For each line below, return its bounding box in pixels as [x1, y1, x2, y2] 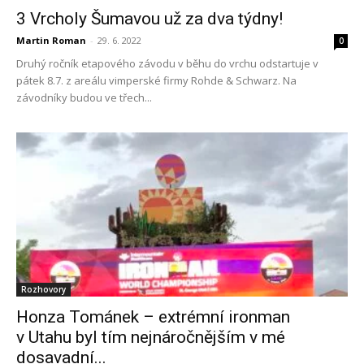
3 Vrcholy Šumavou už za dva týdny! [16, 9, 283, 29]
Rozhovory [21, 283, 66, 295]
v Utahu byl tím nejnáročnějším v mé [16, 327, 285, 347]
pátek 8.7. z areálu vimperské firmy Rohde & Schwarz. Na [16, 73, 297, 89]
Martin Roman [16, 34, 86, 47]
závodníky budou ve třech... [16, 90, 152, 106]
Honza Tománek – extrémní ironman [16, 306, 290, 327]
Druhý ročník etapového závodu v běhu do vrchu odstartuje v [16, 56, 318, 71]
